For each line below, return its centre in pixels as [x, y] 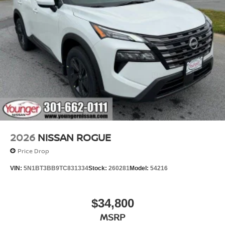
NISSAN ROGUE [74, 138]
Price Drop [33, 151]
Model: [140, 168]
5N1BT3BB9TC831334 [56, 168]
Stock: [98, 168]
